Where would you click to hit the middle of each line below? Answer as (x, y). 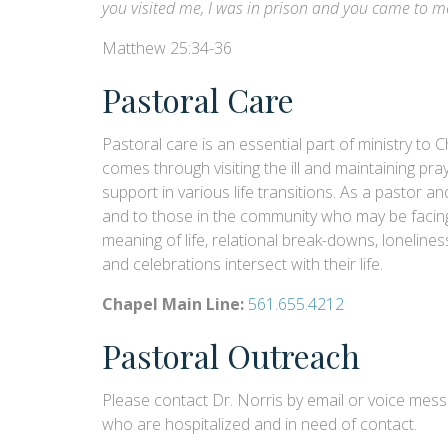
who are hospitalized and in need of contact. (259, 424)
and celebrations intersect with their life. (242, 264)
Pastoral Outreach (231, 355)
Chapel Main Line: (173, 304)
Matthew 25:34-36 (167, 48)
